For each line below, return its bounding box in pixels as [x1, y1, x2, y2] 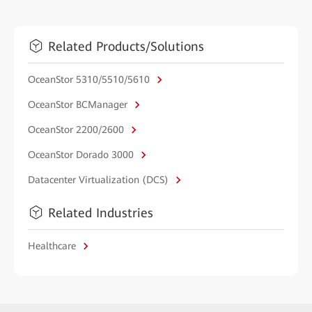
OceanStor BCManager [28, 98, 130, 110]
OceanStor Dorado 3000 [28, 148, 136, 160]
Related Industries [48, 205, 153, 220]
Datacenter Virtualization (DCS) [28, 173, 171, 185]
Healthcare [28, 240, 79, 251]
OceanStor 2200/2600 [28, 123, 127, 135]
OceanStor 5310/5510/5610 [28, 73, 153, 85]
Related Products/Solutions [48, 38, 204, 54]
